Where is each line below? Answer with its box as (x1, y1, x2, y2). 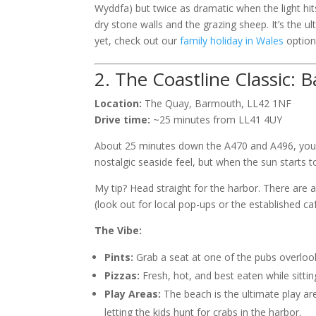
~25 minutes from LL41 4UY (150, 112, 283, 126)
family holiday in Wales (180, 33, 284, 47)
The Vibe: (95, 223, 142, 237)
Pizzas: (104, 268, 140, 282)
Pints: (104, 250, 134, 264)
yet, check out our (95, 33, 181, 47)
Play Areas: (104, 286, 162, 300)
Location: (95, 96, 142, 110)
